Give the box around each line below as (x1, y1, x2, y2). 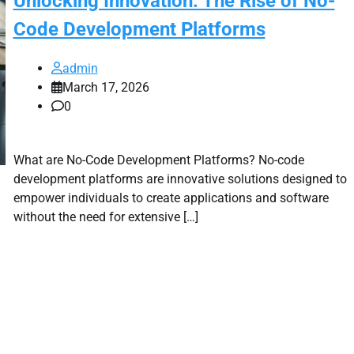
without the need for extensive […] (13, 209, 198, 224)
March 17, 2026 (62, 79, 149, 95)
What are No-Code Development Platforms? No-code (13, 152, 304, 168)
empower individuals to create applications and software (13, 190, 329, 205)
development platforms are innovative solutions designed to (13, 171, 347, 186)
